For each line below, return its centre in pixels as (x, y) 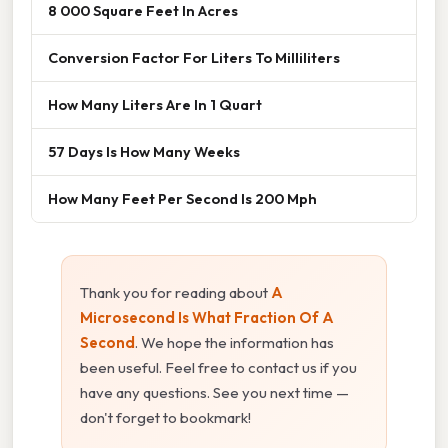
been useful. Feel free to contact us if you (218, 368)
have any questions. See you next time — (214, 393)
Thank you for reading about (175, 293)
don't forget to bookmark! (165, 418)
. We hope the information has (234, 343)
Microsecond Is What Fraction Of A (207, 318)
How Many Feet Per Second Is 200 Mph (182, 199)
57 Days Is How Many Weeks (144, 152)
